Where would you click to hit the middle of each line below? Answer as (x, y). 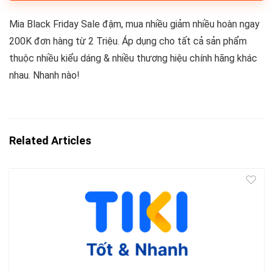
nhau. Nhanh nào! (44, 75)
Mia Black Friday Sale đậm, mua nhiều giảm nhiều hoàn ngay (134, 24)
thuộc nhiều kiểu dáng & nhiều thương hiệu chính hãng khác (133, 58)
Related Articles (50, 140)
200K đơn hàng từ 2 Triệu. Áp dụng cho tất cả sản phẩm (128, 41)
